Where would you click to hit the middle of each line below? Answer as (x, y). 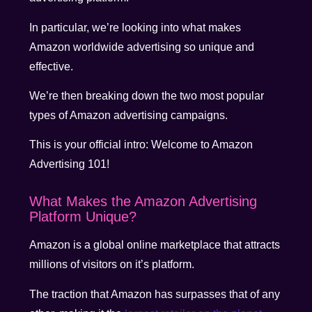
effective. (52, 66)
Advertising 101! (71, 164)
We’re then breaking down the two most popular (147, 95)
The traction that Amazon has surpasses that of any (155, 294)
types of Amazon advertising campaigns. (129, 115)
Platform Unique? (83, 217)
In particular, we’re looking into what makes (135, 27)
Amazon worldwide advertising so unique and (142, 47)
